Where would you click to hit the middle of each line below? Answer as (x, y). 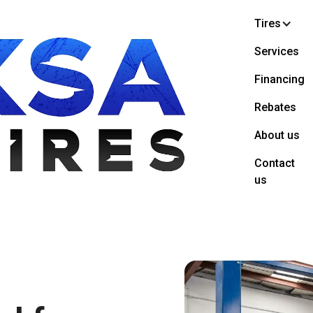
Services (276, 52)
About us (277, 136)
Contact (274, 163)
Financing (279, 80)
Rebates (275, 108)
